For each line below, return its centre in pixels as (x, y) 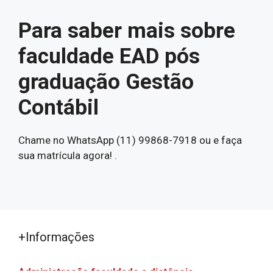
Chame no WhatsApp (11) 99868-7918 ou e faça (130, 140)
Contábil (58, 108)
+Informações (56, 237)
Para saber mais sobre (127, 31)
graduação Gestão (106, 82)
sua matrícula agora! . (68, 155)
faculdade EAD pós (109, 56)
